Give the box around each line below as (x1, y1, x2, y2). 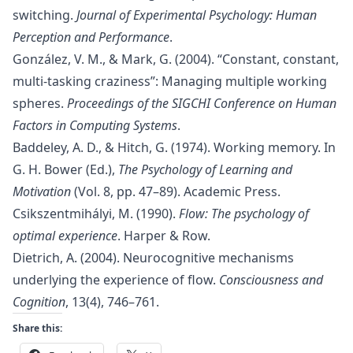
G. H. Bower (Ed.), (13, 161, 118, 178)
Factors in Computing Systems (13, 117, 177, 134)
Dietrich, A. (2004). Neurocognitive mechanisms (13, 249, 294, 266)
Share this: (13, 321, 62, 335)
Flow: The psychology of (179, 205, 309, 222)
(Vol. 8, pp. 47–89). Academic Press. (71, 183, 281, 200)
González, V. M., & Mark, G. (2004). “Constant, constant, (13, 50, 339, 68)
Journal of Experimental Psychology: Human (76, 6, 317, 24)
